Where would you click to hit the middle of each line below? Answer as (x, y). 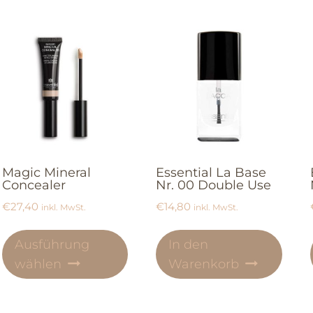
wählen (38, 264)
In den (189, 244)
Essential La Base (211, 172)
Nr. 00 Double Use (214, 185)
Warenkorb (204, 264)
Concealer (34, 185)
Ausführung (52, 244)
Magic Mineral (46, 172)
